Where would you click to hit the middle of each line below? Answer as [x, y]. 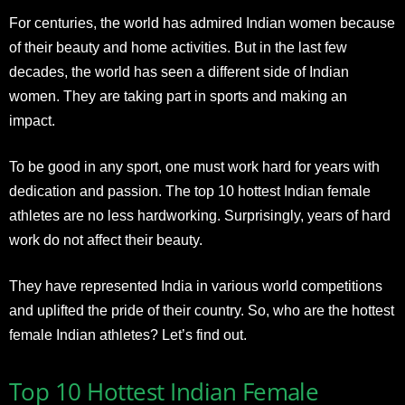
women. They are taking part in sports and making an [178, 96]
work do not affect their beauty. [106, 240]
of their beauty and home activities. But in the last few [178, 47]
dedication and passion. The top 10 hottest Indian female [190, 191]
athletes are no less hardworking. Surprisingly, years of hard [200, 216]
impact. [32, 121]
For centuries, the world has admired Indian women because [202, 23]
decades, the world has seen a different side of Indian [179, 72]
